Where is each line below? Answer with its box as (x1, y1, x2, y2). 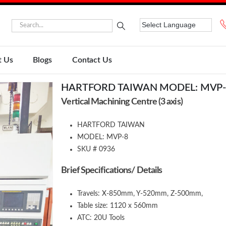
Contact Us (72, 56, 112, 64)
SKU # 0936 (77, 146, 116, 153)
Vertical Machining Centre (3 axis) (61, 97, 183, 106)
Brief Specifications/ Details (61, 166, 162, 175)
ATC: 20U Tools (77, 214, 125, 221)
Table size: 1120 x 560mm (77, 202, 158, 209)
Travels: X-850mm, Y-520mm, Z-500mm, (77, 190, 203, 197)
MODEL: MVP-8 (77, 134, 129, 141)
